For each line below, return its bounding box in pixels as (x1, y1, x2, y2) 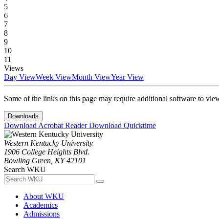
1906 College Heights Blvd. (4, 148, 89, 156)
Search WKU (4, 165, 46, 174)
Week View (36, 73, 72, 82)
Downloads (8, 112, 39, 120)
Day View (4, 73, 36, 82)
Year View (111, 73, 144, 82)
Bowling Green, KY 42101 (4, 156, 86, 165)
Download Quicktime (89, 121, 156, 130)
